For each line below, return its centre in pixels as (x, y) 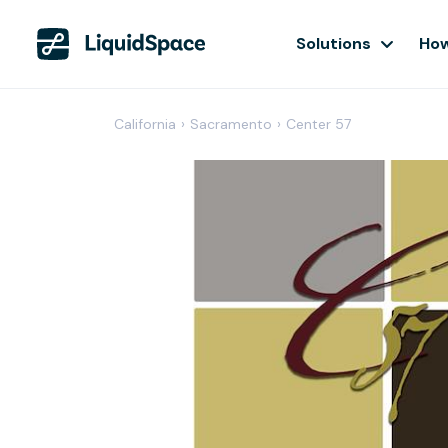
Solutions (333, 43)
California (145, 124)
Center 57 (318, 124)
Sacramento (231, 124)
